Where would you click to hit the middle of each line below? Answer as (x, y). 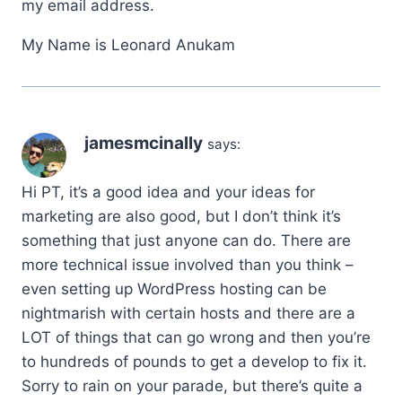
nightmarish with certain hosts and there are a (188, 314)
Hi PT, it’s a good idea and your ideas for (168, 192)
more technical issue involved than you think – (188, 265)
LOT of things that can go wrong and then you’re (196, 338)
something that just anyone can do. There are (186, 241)
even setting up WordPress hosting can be (174, 289)
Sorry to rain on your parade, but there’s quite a (192, 386)
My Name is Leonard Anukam (128, 45)
